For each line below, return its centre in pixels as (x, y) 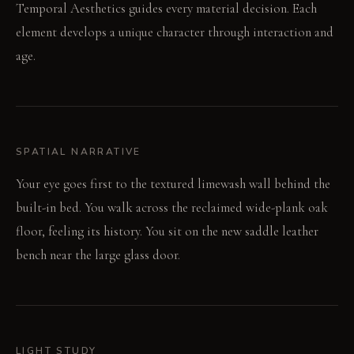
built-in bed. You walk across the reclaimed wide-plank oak (172, 208)
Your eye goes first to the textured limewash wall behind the (173, 184)
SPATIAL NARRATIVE (79, 152)
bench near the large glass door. (98, 255)
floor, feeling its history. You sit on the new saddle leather (167, 232)
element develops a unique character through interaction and (175, 32)
